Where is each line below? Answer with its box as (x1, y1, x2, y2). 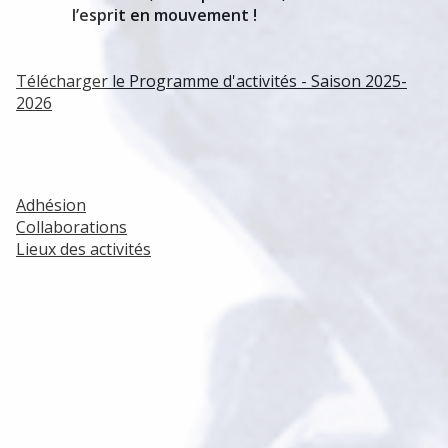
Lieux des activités (16, 238, 151, 261)
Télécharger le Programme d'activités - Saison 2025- (16, 70, 407, 93)
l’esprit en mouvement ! (16, 4, 257, 27)
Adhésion (16, 194, 86, 217)
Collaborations (16, 216, 127, 239)
